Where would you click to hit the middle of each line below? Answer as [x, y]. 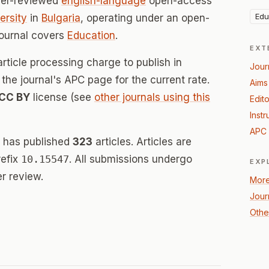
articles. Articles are [142, 142]
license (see [62, 97]
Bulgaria [61, 18]
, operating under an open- [145, 18]
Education [91, 35]
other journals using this [152, 97]
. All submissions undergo [131, 159]
